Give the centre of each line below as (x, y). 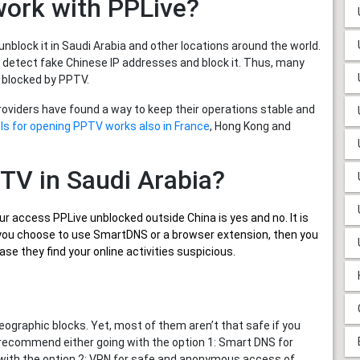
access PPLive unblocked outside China (114, 217)
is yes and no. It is (262, 217)
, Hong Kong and (250, 126)
